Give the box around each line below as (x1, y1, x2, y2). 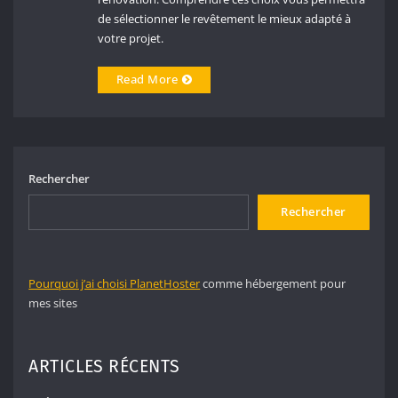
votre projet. (98, 30, 164, 47)
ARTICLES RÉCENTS (28, 355, 180, 377)
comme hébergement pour (200, 275, 346, 291)
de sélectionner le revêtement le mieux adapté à (98, 11, 352, 28)
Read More (115, 71, 178, 88)
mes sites (28, 294, 78, 311)
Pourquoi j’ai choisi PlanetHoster (28, 275, 201, 291)
